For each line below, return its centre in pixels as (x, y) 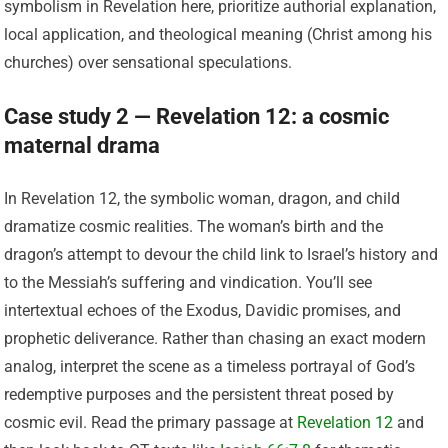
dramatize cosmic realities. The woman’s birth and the (194, 226)
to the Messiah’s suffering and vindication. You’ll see (188, 282)
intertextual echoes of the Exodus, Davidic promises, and (203, 310)
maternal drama (82, 145)
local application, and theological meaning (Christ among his (218, 34)
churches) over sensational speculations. (148, 62)
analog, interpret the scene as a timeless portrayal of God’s (210, 366)
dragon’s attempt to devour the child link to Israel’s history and (221, 254)
